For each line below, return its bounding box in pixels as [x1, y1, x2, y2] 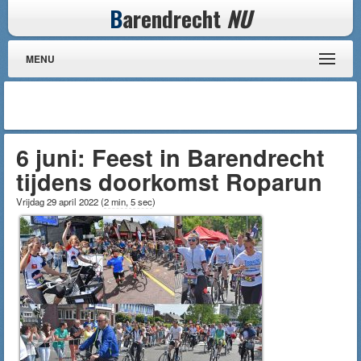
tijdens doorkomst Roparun [16, 165, 322, 198]
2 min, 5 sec [104, 195, 152, 208]
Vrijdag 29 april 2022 [16, 195, 101, 208]
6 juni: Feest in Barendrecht [16, 141, 325, 174]
